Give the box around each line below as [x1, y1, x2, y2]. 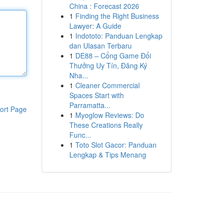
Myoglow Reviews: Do [75, 110, 144, 120]
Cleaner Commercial [75, 80, 140, 90]
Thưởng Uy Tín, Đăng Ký [69, 60, 147, 70]
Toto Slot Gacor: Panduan [75, 140, 157, 150]
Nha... [69, 70, 88, 80]
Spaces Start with [69, 90, 124, 100]
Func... [69, 130, 91, 140]
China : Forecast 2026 [69, 1, 139, 11]
